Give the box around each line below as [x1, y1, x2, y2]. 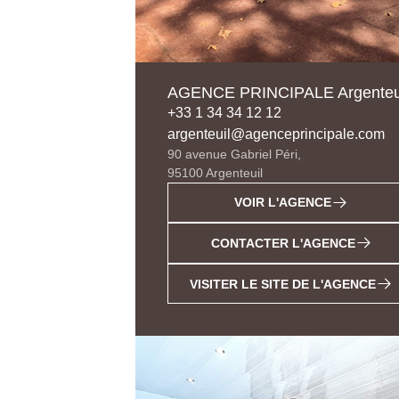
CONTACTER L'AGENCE [210, 236, 355, 251]
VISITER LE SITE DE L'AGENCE [190, 276, 376, 291]
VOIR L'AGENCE [234, 195, 331, 210]
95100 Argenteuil [167, 165, 263, 180]
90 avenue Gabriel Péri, [167, 146, 301, 161]
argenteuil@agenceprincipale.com [167, 126, 385, 142]
